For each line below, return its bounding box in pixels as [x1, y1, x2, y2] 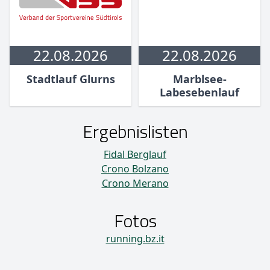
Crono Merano [101, 177, 169, 190]
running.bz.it [105, 232, 165, 246]
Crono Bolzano [101, 162, 169, 176]
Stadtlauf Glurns [26, 72, 115, 87]
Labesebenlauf [160, 85, 239, 100]
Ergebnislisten [82, 118, 188, 146]
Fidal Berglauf [104, 148, 166, 162]
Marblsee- [172, 72, 227, 87]
